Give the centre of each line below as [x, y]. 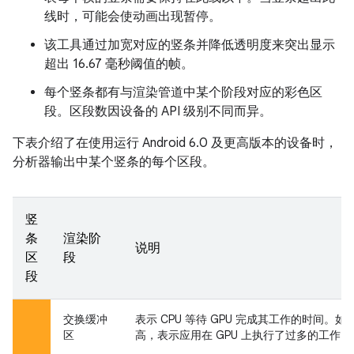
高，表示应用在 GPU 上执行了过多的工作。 [243, 335]
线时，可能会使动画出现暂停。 [133, 16]
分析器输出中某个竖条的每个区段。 [114, 162]
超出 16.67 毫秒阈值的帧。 [119, 64]
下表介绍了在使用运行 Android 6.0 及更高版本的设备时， [175, 143]
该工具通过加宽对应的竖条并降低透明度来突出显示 [190, 45]
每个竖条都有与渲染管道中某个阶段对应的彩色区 [183, 92]
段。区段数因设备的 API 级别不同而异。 [158, 111]
